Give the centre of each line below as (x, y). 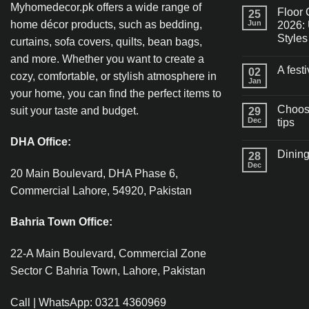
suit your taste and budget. (74, 110)
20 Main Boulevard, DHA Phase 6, (94, 173)
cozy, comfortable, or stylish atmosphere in (113, 76)
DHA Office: (41, 142)
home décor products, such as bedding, (106, 24)
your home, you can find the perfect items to (116, 93)
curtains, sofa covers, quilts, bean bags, (106, 41)
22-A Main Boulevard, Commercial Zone (108, 253)
